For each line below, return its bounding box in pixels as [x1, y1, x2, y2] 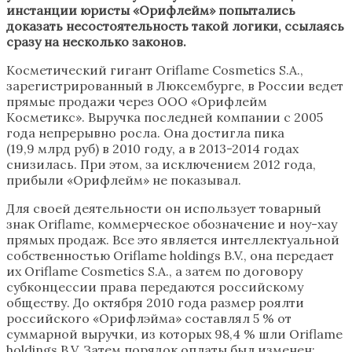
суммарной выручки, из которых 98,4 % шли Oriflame [6, 325, 343, 342]
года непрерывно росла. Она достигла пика [6, 124, 284, 141]
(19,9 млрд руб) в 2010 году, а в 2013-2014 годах [6, 140, 299, 156]
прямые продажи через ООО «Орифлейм [6, 93, 267, 109]
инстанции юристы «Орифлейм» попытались [6, 2, 295, 18]
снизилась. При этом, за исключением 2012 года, [6, 156, 316, 172]
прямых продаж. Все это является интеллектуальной [6, 231, 339, 247]
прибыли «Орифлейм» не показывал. [6, 171, 241, 188]
